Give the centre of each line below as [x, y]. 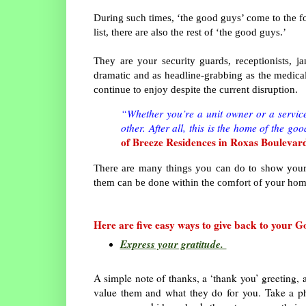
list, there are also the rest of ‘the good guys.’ [190, 31]
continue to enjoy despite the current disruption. [196, 89]
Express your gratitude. [173, 244]
